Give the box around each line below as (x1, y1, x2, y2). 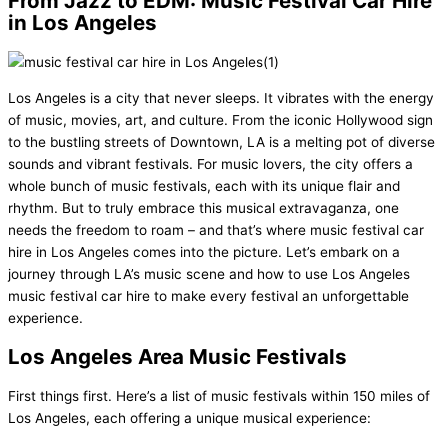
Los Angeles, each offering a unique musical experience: (8, 410, 371, 427)
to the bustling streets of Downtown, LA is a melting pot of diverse (8, 134, 435, 151)
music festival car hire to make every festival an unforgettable (8, 288, 409, 305)
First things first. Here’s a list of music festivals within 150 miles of (8, 388, 430, 405)
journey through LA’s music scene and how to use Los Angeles (8, 266, 410, 283)
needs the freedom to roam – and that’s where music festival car (8, 222, 424, 239)
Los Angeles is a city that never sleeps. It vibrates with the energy (8, 90, 434, 107)
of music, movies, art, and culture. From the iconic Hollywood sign (8, 112, 433, 129)
